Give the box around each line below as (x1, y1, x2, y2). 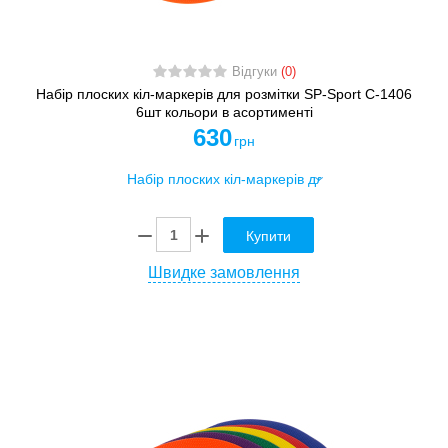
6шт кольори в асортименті (135, 104, 313, 121)
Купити (246, 227, 291, 244)
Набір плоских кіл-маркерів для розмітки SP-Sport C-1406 (36, 86, 412, 103)
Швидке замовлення (148, 263, 300, 281)
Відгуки (231, 65, 281, 80)
